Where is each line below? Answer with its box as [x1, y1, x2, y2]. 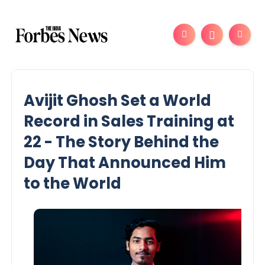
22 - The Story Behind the [24, 131, 219, 153]
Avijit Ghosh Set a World [24, 90, 212, 111]
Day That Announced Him [24, 152, 227, 173]
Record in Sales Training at [24, 111, 235, 132]
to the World [24, 173, 122, 194]
